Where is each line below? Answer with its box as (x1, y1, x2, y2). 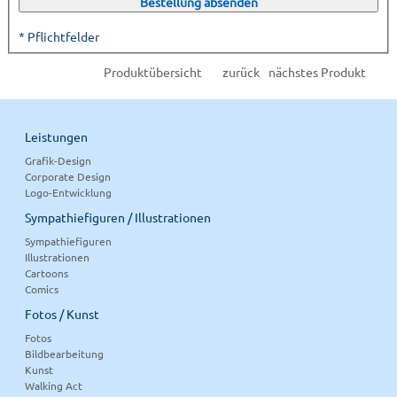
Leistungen (25, 128, 89, 144)
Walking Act (25, 378, 83, 393)
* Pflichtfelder (19, 27, 100, 44)
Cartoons (25, 265, 69, 280)
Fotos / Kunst (25, 305, 100, 322)
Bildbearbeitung (25, 346, 105, 361)
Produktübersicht (104, 63, 203, 80)
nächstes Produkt (269, 63, 367, 80)
